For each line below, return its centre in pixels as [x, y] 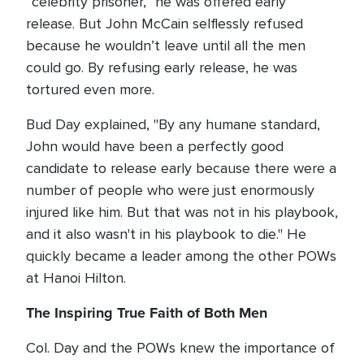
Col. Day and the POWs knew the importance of [180, 348]
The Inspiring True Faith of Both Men [147, 313]
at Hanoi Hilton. [76, 278]
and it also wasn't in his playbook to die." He [166, 234]
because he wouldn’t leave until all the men [166, 45]
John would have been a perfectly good [155, 146]
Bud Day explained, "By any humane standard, [173, 124]
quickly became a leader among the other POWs [181, 256]
